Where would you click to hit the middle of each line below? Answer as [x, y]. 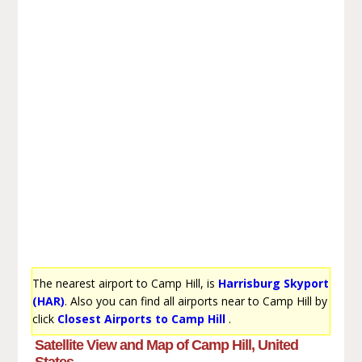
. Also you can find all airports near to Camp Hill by [196, 301]
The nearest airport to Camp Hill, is [125, 283]
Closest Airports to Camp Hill [141, 318]
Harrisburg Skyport [273, 283]
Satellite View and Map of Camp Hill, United [166, 345]
